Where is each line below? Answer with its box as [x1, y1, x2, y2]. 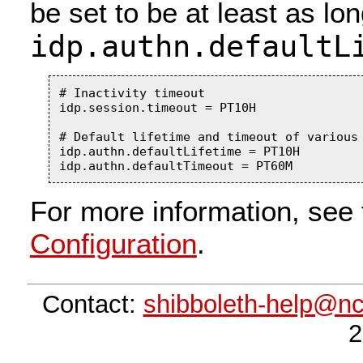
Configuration [29, 227, 197, 259]
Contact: [41, 290, 143, 319]
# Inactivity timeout [58, 85, 205, 100]
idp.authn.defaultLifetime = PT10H [58, 143, 300, 159]
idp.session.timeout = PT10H [58, 100, 256, 115]
